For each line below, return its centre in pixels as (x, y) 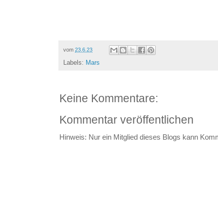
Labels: (74, 63)
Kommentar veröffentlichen (127, 120)
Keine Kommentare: (109, 99)
